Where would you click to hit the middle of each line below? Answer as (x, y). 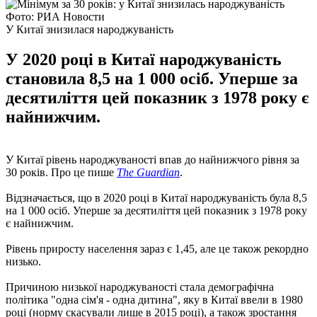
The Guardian (148, 172)
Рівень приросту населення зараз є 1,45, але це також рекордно (157, 248)
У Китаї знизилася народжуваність (90, 29)
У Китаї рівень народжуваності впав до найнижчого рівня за (152, 159)
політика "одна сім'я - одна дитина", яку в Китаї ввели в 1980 (154, 299)
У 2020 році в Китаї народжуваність (144, 59)
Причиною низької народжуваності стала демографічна (140, 287)
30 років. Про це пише (61, 172)
